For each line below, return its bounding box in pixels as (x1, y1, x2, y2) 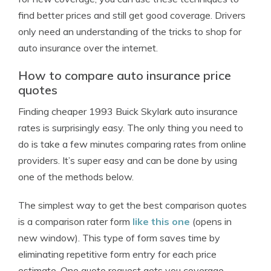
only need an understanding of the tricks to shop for (18, 25, 241, 38)
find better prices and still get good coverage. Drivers (18, 9, 246, 21)
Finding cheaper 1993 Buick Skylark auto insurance (18, 105, 238, 117)
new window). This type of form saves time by (18, 232, 220, 244)
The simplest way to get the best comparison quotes (18, 199, 247, 211)
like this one (132, 215, 190, 227)
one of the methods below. (18, 171, 134, 183)
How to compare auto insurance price (18, 68, 231, 83)
